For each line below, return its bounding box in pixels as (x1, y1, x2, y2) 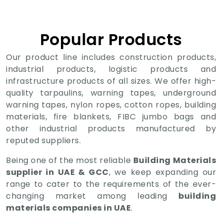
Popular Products (40, 28, 182, 51)
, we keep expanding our (109, 166, 216, 178)
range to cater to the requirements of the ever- (6, 178, 216, 190)
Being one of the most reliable (6, 154, 133, 166)
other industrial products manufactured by (6, 122, 216, 134)
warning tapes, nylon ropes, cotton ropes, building (6, 99, 216, 111)
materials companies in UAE (6, 202, 131, 214)
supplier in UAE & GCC (6, 166, 109, 178)
